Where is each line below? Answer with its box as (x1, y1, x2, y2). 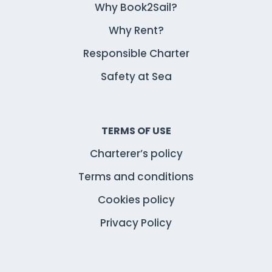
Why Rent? (108, 23, 164, 38)
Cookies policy (97, 192, 175, 208)
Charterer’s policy (89, 146, 183, 161)
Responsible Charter (83, 46, 189, 61)
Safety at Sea (100, 69, 172, 84)
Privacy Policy (100, 216, 172, 231)
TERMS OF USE (101, 124, 171, 138)
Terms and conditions (78, 169, 194, 185)
